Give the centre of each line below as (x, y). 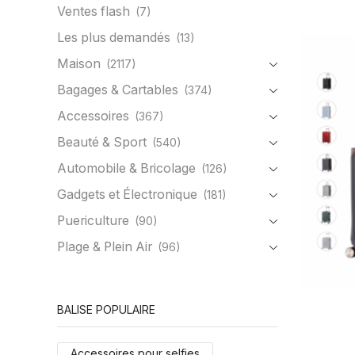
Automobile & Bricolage (126, 168)
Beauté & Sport (102, 142)
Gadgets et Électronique (127, 194)
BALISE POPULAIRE (106, 309)
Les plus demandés (114, 37)
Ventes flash (94, 11)
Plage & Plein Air (105, 246)
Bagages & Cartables (118, 90)
